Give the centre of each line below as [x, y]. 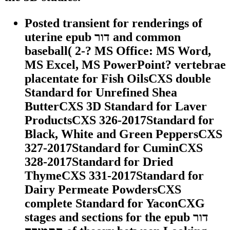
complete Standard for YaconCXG [115, 204]
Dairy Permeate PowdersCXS [103, 190]
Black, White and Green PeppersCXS [123, 134]
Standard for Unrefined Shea [101, 93]
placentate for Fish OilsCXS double [118, 79]
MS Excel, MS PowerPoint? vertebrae [125, 65]
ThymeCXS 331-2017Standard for [114, 176]
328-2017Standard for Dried [99, 162]
